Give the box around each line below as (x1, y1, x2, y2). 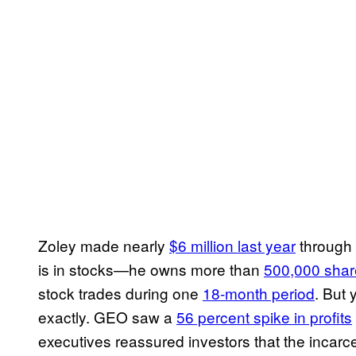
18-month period (203, 282, 315, 304)
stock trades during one (38, 282, 203, 304)
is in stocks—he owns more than (38, 258, 264, 281)
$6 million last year (169, 234, 296, 257)
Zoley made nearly (38, 234, 169, 257)
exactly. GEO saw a (38, 306, 176, 328)
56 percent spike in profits (176, 306, 352, 328)
